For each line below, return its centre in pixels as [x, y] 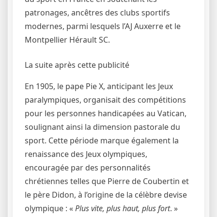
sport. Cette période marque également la [102, 141]
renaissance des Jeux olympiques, [86, 154]
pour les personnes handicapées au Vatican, [106, 114]
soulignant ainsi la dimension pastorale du [102, 127]
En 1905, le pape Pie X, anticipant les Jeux [99, 86]
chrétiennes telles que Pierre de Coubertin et [107, 181]
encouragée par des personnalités [88, 168]
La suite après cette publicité [77, 65]
